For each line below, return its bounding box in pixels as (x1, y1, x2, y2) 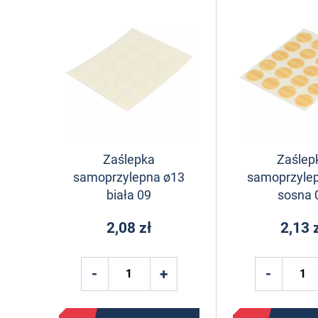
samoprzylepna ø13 (73, 169, 185, 185)
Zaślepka (103, 151, 155, 167)
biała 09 (106, 187, 152, 202)
